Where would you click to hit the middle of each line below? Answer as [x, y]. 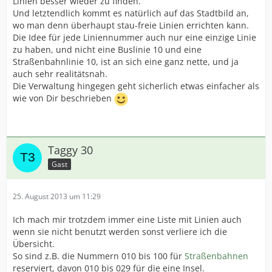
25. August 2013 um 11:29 [57, 196]
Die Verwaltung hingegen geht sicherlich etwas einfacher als [136, 86]
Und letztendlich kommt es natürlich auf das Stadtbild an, [131, 13]
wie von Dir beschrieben [63, 98]
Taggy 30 [70, 150]
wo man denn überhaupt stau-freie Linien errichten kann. [131, 25]
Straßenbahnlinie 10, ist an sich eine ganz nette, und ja [126, 62]
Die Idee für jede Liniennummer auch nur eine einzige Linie [134, 37]
